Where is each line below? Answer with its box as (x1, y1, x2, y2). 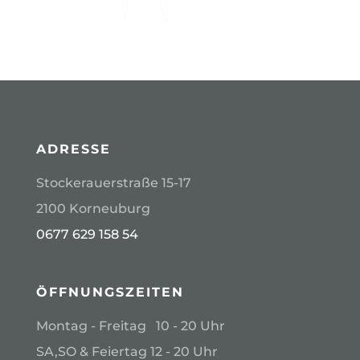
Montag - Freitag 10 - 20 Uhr (35, 318, 225, 334)
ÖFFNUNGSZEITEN (35, 284, 184, 301)
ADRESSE (35, 141, 111, 157)
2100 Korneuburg (35, 201, 150, 217)
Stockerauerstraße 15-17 (35, 175, 191, 191)
